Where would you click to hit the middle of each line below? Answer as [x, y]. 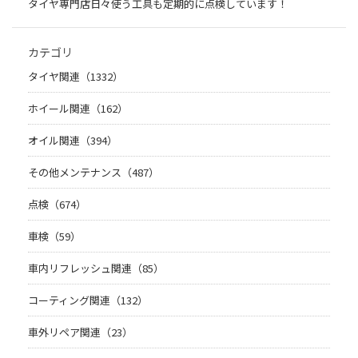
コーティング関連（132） [88, 300]
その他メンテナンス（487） [93, 173]
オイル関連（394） [73, 141]
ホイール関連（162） [78, 109]
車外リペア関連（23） [80, 332]
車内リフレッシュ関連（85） [96, 268]
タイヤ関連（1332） [76, 77]
